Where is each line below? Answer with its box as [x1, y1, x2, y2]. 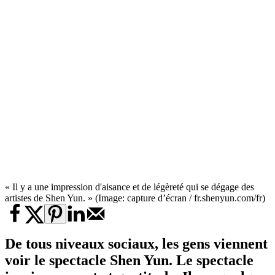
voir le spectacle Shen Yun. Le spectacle [5, 252, 254, 269]
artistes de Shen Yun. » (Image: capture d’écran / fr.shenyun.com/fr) [5, 193, 265, 204]
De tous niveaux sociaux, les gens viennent [5, 236, 268, 252]
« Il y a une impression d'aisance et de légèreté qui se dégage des [5, 182, 254, 193]
